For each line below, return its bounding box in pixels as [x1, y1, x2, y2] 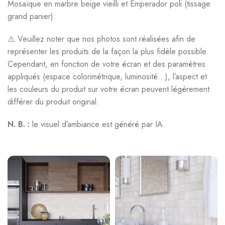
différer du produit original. [8, 96, 99, 107]
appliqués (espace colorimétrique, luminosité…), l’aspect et [8, 71, 207, 82]
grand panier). [8, 11, 56, 22]
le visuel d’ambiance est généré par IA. [30, 119, 166, 130]
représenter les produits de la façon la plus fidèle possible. [8, 46, 209, 57]
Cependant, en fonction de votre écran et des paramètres [8, 58, 206, 70]
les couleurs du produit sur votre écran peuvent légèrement [8, 83, 210, 95]
